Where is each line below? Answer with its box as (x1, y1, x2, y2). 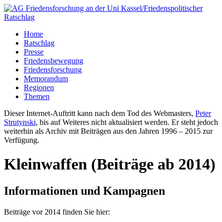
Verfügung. (4, 136, 39, 144)
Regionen (24, 83, 54, 92)
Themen (24, 92, 50, 101)
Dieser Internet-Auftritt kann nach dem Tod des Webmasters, (4, 109, 195, 117)
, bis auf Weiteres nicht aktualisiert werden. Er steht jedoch (36, 118, 218, 126)
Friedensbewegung (24, 56, 83, 65)
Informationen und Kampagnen (4, 184, 165, 197)
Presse (24, 48, 44, 56)
